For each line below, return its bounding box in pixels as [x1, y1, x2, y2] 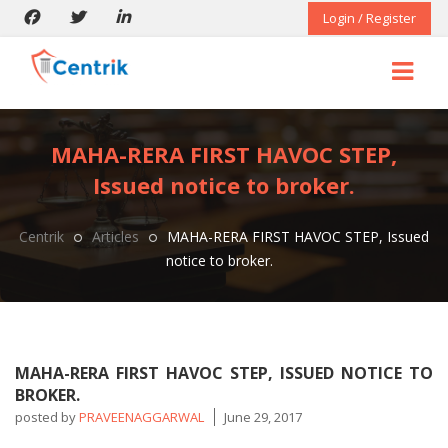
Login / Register [323, 9, 416, 27]
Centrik [19, 227, 64, 246]
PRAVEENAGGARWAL [79, 408, 204, 426]
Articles [92, 227, 139, 246]
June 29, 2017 [224, 408, 302, 426]
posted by [15, 408, 79, 426]
